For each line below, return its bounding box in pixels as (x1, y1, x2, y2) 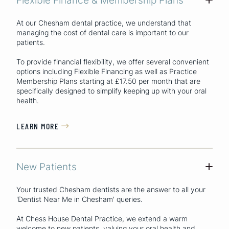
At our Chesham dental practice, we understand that (16, 18, 191, 27)
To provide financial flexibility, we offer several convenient (16, 57, 209, 66)
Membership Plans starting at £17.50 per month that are (16, 76, 200, 85)
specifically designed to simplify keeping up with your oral (16, 86, 207, 95)
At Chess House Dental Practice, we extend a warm (16, 214, 188, 223)
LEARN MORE (16, 121, 59, 131)
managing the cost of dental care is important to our (16, 28, 189, 37)
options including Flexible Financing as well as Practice (16, 66, 197, 76)
